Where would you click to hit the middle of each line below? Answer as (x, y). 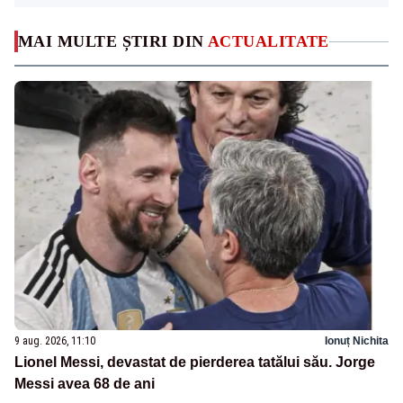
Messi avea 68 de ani (85, 383)
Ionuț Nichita (357, 340)
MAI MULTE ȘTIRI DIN (113, 42)
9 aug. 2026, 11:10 (55, 340)
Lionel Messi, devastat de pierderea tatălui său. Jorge (195, 362)
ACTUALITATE (269, 42)
